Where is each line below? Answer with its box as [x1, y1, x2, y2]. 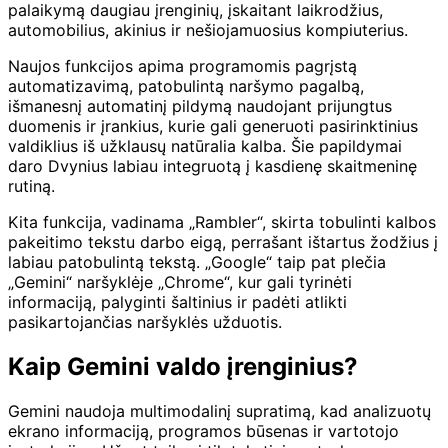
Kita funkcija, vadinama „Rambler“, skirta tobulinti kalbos [8, 211, 436, 232]
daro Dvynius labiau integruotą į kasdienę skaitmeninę [8, 155, 417, 176]
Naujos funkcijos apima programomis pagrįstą [8, 55, 357, 76]
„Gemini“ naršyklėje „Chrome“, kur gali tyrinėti [8, 271, 352, 292]
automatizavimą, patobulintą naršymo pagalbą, [8, 75, 364, 96]
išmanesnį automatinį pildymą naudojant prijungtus [8, 95, 392, 116]
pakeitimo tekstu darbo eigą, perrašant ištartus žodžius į [8, 231, 438, 252]
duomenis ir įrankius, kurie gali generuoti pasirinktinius [8, 115, 418, 136]
